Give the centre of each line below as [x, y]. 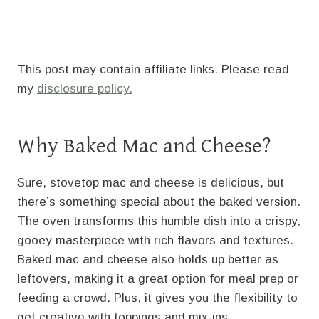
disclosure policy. [85, 88]
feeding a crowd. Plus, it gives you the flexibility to [157, 298]
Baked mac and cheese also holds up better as [148, 259]
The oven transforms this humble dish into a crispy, [159, 221]
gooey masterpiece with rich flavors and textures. [155, 240]
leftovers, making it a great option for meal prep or [158, 278]
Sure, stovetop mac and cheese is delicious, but [151, 182]
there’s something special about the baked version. [159, 202]
